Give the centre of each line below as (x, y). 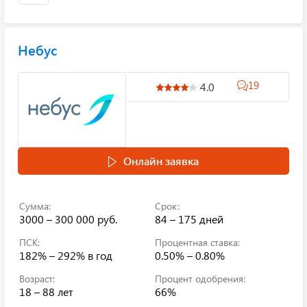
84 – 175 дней (189, 219)
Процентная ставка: (197, 242)
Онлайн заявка (161, 161)
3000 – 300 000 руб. (68, 219)
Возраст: (37, 279)
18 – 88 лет (46, 292)
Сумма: (35, 206)
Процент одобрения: (200, 279)
